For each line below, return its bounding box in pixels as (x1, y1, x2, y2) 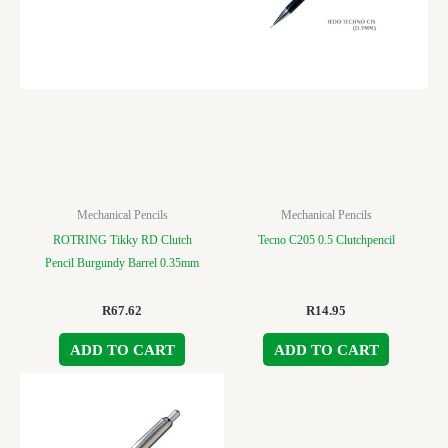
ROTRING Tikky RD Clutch (52, 233, 192, 248)
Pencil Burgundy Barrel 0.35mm (45, 256, 199, 271)
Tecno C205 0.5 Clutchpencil (257, 233, 395, 248)
